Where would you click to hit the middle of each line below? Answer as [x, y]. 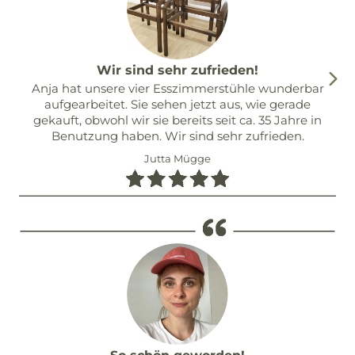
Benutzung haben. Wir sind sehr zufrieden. [177, 136]
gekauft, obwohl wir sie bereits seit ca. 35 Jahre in [177, 120]
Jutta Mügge [177, 158]
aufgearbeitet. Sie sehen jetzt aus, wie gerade [177, 104]
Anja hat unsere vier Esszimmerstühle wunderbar [177, 88]
